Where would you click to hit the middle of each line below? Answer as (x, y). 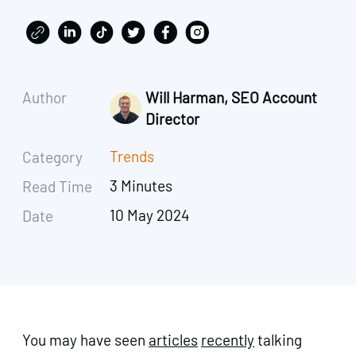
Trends (132, 157)
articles (173, 339)
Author (44, 98)
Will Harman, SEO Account (232, 98)
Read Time (57, 187)
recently (228, 339)
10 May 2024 (150, 215)
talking (278, 339)
